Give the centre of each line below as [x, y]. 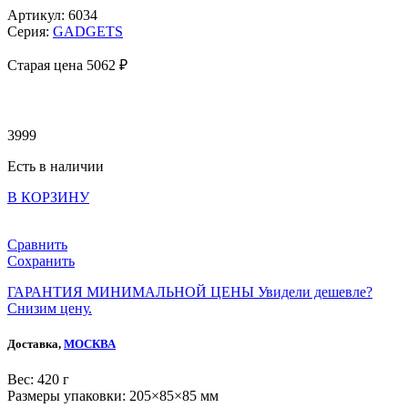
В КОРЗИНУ [48, 198]
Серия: [30, 32]
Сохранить [41, 261]
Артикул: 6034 [52, 15]
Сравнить [37, 245]
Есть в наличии [56, 167]
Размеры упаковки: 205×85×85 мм [113, 396]
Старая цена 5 [51, 66]
